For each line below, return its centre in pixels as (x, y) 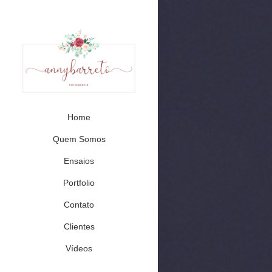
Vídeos (79, 248)
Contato (79, 205)
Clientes (79, 226)
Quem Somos (79, 139)
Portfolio (79, 183)
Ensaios (79, 161)
